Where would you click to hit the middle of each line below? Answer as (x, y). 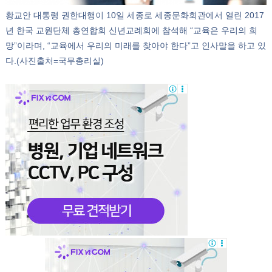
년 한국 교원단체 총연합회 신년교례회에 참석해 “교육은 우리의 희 (131, 30)
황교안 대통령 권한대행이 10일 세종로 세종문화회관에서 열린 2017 (134, 15)
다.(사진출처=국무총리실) (54, 61)
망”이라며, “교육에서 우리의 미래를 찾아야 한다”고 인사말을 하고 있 (135, 46)
